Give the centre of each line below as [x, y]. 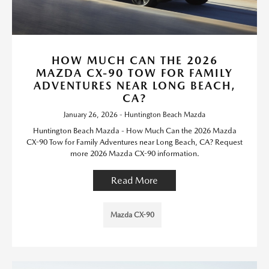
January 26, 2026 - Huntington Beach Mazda [134, 115]
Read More [134, 181]
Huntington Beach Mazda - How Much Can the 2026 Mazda [134, 131]
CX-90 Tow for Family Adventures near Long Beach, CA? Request [134, 142]
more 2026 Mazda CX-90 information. [134, 154]
